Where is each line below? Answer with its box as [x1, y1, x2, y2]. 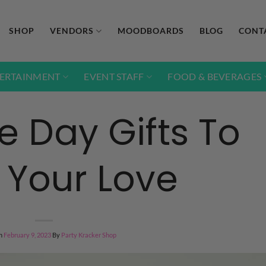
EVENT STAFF [84, 71, 144, 82]
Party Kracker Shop [61, 231, 116, 239]
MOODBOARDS [118, 26, 185, 36]
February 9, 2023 [3, 231, 51, 239]
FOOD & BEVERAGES [167, 71, 262, 82]
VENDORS [49, 26, 94, 36]
